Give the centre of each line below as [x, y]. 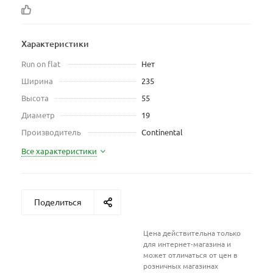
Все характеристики [59, 151]
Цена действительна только [192, 233]
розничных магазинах [181, 266]
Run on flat [41, 64]
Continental [162, 132]
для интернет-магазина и [187, 244]
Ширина [37, 81]
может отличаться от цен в [190, 255]
